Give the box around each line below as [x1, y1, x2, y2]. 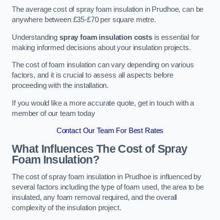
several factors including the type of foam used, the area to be [12, 183, 204, 192]
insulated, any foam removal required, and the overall [12, 193, 177, 202]
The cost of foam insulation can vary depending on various [12, 61, 194, 69]
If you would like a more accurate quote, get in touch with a [12, 99, 194, 107]
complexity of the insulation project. [12, 204, 121, 212]
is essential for [152, 33, 199, 41]
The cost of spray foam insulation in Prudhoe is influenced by [12, 173, 202, 181]
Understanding [12, 33, 59, 41]
